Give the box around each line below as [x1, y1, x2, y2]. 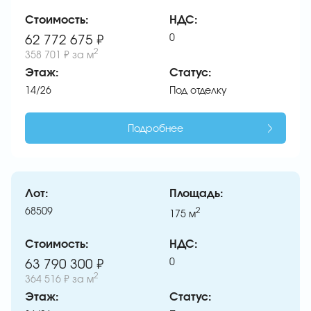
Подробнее [128, 124, 183, 134]
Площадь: [169, 187, 224, 199]
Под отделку [169, 85, 227, 96]
